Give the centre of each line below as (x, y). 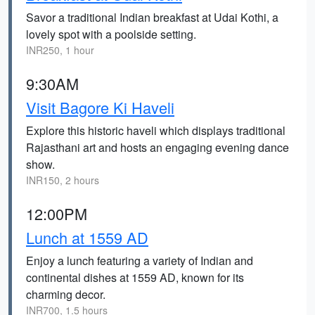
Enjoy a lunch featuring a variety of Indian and (140, 261)
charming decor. (66, 294)
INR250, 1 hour (60, 50)
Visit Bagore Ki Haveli (100, 107)
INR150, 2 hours (63, 180)
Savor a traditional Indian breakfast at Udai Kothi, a (152, 17)
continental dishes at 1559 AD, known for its (135, 277)
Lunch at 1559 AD (87, 237)
